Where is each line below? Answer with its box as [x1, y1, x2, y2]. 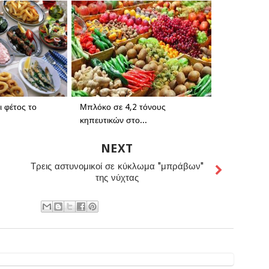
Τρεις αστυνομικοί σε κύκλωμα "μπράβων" [30, 163, 204, 172]
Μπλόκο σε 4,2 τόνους [80, 102, 166, 112]
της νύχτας [95, 174, 139, 183]
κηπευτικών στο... [80, 115, 147, 125]
